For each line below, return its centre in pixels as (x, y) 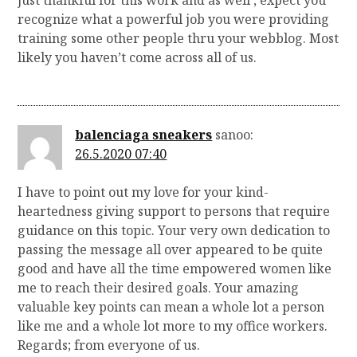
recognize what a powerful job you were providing (174, 19)
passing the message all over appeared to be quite (171, 249)
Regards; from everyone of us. (109, 345)
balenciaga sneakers (144, 134)
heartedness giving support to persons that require (174, 211)
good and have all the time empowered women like (175, 268)
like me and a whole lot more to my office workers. (173, 326)
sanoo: (235, 134)
